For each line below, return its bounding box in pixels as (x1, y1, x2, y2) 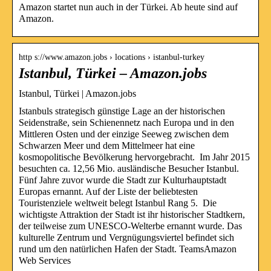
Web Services (19, 255, 71, 266)
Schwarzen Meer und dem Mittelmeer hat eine (19, 140, 195, 151)
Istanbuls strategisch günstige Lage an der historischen (19, 105, 225, 116)
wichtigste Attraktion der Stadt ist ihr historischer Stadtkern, (19, 209, 245, 220)
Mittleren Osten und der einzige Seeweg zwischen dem (19, 128, 229, 139)
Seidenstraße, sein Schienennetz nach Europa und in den (19, 117, 234, 128)
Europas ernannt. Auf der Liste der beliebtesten (19, 186, 198, 197)
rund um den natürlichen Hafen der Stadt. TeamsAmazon (19, 243, 237, 254)
